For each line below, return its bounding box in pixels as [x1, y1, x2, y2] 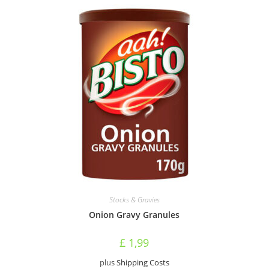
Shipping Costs [116, 258, 169, 268]
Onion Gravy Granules [89, 209, 180, 220]
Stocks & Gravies [109, 195, 160, 205]
